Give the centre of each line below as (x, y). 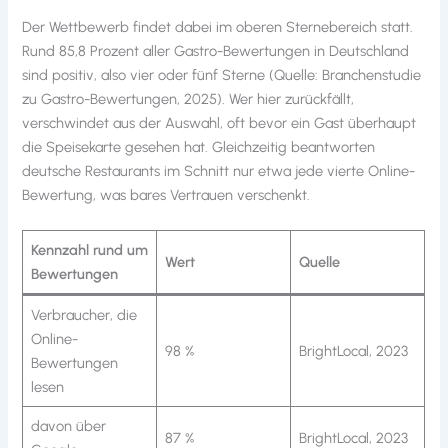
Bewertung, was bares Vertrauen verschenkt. (166, 194)
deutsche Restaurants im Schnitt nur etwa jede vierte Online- (219, 170)
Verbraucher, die (83, 315)
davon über (68, 426)
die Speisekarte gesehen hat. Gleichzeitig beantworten (199, 146)
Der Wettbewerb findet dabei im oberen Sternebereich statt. (218, 26)
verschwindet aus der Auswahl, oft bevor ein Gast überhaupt (219, 122)
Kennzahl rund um (89, 250)
